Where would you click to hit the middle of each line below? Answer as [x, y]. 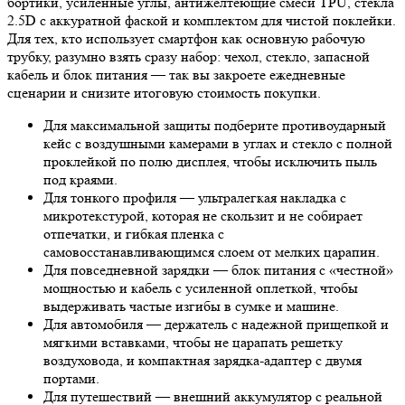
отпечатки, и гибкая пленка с [134, 233]
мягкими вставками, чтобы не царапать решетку [193, 342]
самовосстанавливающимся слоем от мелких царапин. [212, 251]
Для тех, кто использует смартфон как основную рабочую [186, 38]
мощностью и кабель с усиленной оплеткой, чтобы [201, 287]
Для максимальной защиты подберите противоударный [215, 125]
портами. [71, 378]
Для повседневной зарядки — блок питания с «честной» [218, 269]
